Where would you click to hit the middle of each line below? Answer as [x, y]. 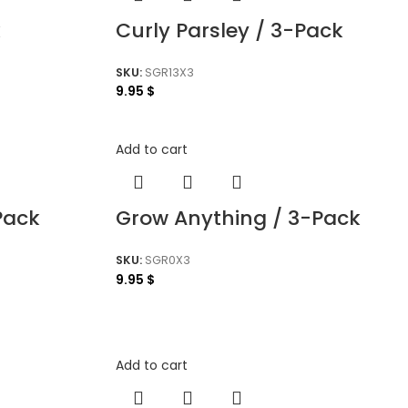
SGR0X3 [168, 260]
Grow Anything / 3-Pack [238, 219]
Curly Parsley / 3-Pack [229, 30]
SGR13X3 [169, 72]
